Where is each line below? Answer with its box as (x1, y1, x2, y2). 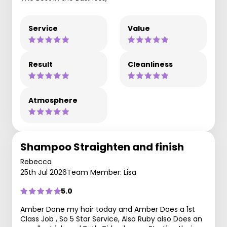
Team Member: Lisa (67, 167, 136, 177)
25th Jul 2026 (20, 167, 67, 177)
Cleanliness (128, 59, 173, 69)
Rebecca (20, 157, 52, 167)
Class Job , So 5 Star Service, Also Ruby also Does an (20, 214, 202, 224)
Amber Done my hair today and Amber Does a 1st (20, 204, 195, 214)
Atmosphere (28, 95, 78, 105)
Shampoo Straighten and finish (20, 140, 184, 154)
